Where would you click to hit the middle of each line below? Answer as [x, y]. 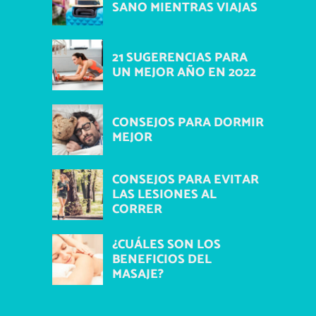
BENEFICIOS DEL [162, 260]
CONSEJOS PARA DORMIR [188, 123]
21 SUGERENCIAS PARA [180, 58]
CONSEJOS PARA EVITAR [186, 180]
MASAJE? [138, 274]
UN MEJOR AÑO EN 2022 [184, 73]
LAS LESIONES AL [164, 195]
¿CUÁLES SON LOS [166, 245]
